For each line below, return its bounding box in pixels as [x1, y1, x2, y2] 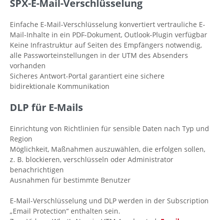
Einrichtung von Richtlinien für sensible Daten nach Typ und [10, 124, 209, 134]
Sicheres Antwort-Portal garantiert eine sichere [10, 71, 165, 81]
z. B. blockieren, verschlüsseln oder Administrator [10, 155, 173, 165]
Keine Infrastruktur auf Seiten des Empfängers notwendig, [10, 40, 202, 50]
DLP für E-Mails [10, 100, 83, 114]
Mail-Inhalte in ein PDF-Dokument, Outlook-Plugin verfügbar [10, 30, 207, 40]
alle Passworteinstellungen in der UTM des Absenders [10, 51, 188, 60]
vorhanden [10, 61, 46, 71]
